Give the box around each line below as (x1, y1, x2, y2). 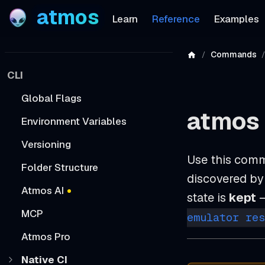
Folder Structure (21, 160, 98, 174)
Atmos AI (21, 183, 64, 197)
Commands (210, 49, 257, 60)
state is (187, 190, 229, 205)
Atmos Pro (21, 230, 70, 243)
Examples (214, 12, 259, 25)
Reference (151, 12, 200, 25)
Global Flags (21, 91, 82, 105)
